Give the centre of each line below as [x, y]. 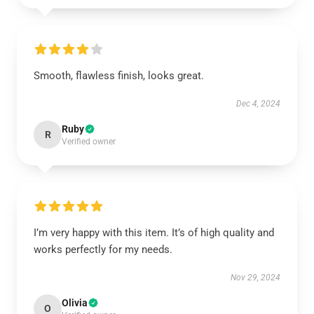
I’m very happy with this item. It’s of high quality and [154, 233]
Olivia [75, 303]
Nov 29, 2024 [255, 278]
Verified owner [89, 142]
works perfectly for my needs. [103, 250]
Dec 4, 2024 [258, 104]
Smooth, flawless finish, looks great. [119, 76]
